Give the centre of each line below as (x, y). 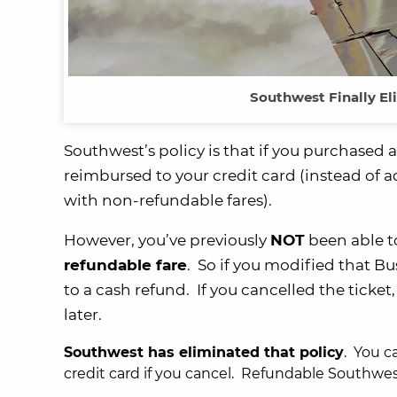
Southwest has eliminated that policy (204, 353)
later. (83, 315)
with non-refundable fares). (168, 201)
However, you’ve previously (167, 241)
